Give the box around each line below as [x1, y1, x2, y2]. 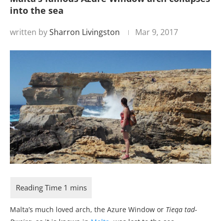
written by [10, 27, 49, 37]
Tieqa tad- [166, 204, 197, 214]
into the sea [10, 4, 64, 16]
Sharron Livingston [49, 27, 120, 37]
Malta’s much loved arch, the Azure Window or [10, 204, 166, 214]
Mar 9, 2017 [135, 27, 178, 37]
